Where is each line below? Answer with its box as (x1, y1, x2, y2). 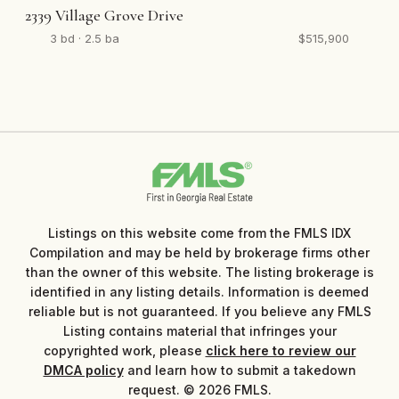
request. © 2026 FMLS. (127, 381, 272, 397)
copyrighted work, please (43, 342, 206, 358)
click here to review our (205, 342, 356, 358)
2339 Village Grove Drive (25, 4, 183, 25)
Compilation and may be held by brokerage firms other (29, 244, 370, 260)
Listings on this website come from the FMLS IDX (48, 224, 351, 240)
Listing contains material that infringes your (62, 322, 337, 338)
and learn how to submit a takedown (123, 362, 356, 378)
